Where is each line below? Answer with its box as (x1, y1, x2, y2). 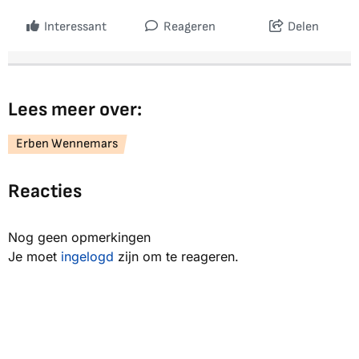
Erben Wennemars (16, 136, 118, 152)
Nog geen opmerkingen (8, 229, 151, 246)
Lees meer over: (8, 98, 142, 122)
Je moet (8, 248, 61, 265)
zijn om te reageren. (114, 248, 239, 265)
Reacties (8, 179, 82, 204)
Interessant (43, 19, 107, 35)
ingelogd (61, 248, 114, 265)
